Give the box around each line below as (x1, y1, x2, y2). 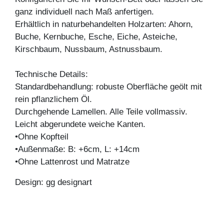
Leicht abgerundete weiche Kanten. (15, 119, 145, 129)
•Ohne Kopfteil (15, 132, 68, 142)
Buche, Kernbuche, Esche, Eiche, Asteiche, (15, 32, 177, 42)
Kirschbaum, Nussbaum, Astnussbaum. (15, 44, 162, 54)
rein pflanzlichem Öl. (15, 94, 92, 104)
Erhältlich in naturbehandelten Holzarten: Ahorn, (15, 19, 193, 29)
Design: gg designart (15, 177, 92, 187)
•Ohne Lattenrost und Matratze (15, 157, 129, 167)
